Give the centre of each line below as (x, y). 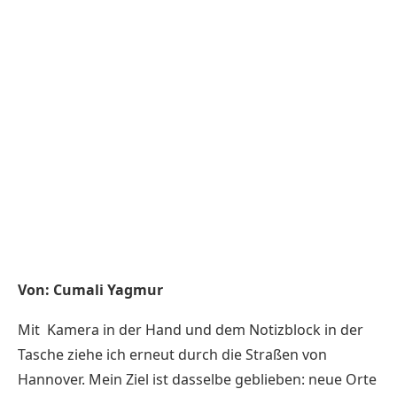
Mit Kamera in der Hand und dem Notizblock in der (191, 329)
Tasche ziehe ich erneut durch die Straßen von (172, 354)
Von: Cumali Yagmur (90, 289)
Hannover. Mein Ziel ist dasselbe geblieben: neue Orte (197, 379)
